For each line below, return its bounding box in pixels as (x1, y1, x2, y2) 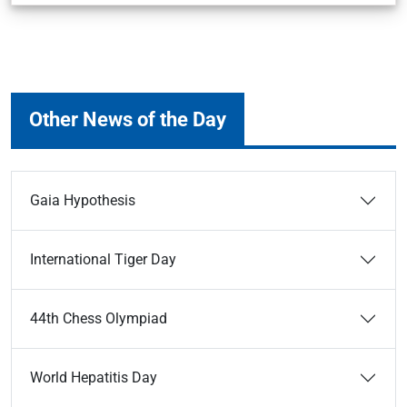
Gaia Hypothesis (30, 192, 135, 209)
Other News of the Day (29, 107, 226, 131)
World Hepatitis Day (30, 369, 157, 386)
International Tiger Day (30, 251, 176, 268)
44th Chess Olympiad (30, 310, 167, 327)
